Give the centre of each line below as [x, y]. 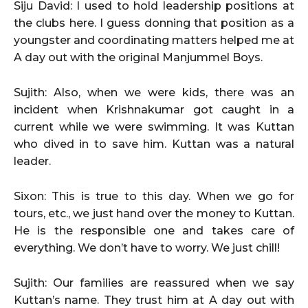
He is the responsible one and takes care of [154, 230]
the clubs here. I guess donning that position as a [154, 23]
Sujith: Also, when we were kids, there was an [154, 92]
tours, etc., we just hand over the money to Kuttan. [154, 213]
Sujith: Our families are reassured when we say [154, 283]
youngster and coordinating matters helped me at [154, 40]
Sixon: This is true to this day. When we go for [154, 196]
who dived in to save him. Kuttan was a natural [154, 144]
